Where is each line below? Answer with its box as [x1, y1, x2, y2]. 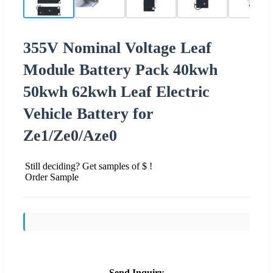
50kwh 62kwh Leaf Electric [23, 82, 210, 101]
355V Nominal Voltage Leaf [23, 38, 211, 57]
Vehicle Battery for [23, 104, 154, 122]
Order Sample [25, 171, 79, 182]
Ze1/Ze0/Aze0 [23, 126, 117, 144]
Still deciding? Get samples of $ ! [25, 160, 152, 171]
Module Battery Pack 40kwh [23, 60, 218, 79]
